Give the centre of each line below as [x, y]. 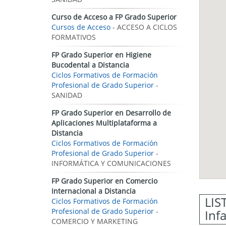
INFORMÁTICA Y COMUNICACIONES [111, 163]
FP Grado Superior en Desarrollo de [111, 113]
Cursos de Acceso [81, 27]
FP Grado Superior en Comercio [104, 181]
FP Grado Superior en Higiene [101, 55]
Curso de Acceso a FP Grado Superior [114, 17]
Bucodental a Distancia [90, 65]
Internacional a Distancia [94, 191]
